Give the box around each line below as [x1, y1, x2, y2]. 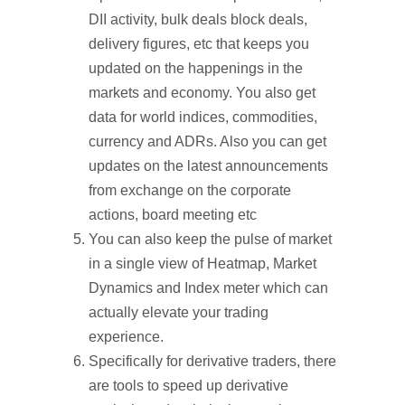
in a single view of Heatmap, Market [89, 256, 316, 271]
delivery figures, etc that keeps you [89, 36, 309, 52]
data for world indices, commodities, [89, 109, 317, 125]
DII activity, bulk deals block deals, [89, 12, 307, 27]
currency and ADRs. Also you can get [89, 134, 326, 149]
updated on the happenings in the [89, 61, 303, 76]
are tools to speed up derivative [89, 378, 288, 393]
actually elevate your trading [89, 305, 268, 320]
